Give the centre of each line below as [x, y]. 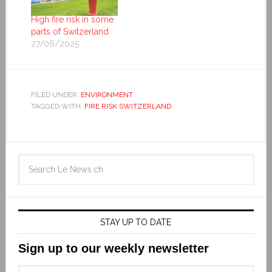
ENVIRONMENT [107, 94]
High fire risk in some [72, 19]
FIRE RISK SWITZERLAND [127, 106]
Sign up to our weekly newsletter [113, 248]
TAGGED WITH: [57, 106]
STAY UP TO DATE [136, 222]
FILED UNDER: [56, 94]
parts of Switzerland [70, 31]
